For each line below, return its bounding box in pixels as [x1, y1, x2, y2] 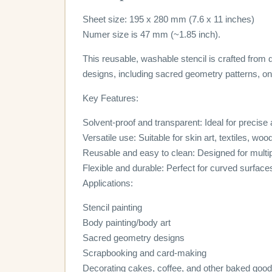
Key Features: [83, 93, 138, 104]
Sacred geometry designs [83, 233, 185, 243]
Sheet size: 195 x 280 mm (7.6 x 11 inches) [83, 14, 254, 25]
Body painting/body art [83, 217, 171, 228]
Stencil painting [83, 202, 142, 213]
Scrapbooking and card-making [83, 248, 206, 259]
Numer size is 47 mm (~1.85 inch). [83, 29, 220, 40]
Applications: [83, 178, 133, 189]
